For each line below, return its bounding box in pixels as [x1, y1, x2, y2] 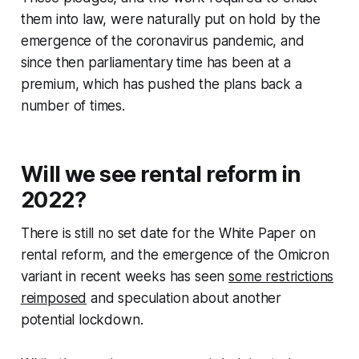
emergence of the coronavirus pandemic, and [20, 32, 305, 49]
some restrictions [228, 268, 334, 284]
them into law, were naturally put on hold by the [20, 10, 321, 27]
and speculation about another [87, 289, 282, 306]
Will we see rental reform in [20, 160, 301, 188]
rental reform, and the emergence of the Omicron [20, 246, 329, 263]
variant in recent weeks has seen [20, 268, 229, 284]
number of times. [20, 97, 125, 114]
